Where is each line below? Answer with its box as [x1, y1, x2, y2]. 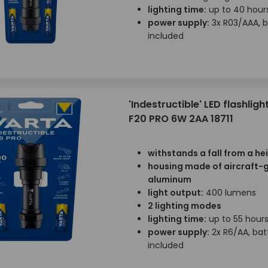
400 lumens [203, 187, 256, 199]
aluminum [147, 173, 191, 185]
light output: [147, 187, 203, 199]
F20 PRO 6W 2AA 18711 [128, 112, 233, 126]
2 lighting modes [147, 200, 221, 212]
